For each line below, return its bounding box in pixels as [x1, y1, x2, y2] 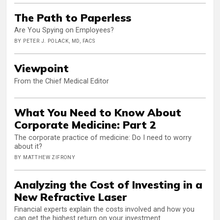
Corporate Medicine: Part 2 [14, 117, 156, 131]
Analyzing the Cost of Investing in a [14, 177, 202, 191]
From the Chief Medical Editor [14, 77, 109, 85]
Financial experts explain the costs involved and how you [14, 205, 194, 214]
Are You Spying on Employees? [14, 26, 114, 35]
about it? [14, 142, 42, 151]
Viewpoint [14, 61, 69, 75]
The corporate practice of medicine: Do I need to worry [14, 133, 192, 142]
